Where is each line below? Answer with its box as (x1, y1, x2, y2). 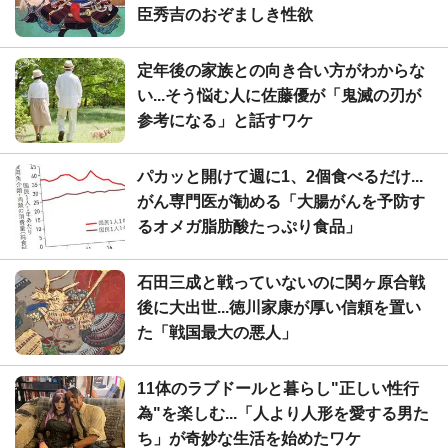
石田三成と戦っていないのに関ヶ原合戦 (137, 273, 425, 291)
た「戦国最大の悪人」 (137, 323, 297, 341)
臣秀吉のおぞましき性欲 (137, 5, 313, 23)
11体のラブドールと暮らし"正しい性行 (137, 379, 419, 397)
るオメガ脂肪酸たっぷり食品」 (137, 217, 361, 235)
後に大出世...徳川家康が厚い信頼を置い (137, 298, 421, 316)
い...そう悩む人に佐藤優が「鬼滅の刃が (137, 86, 421, 104)
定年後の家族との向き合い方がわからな (137, 61, 425, 79)
